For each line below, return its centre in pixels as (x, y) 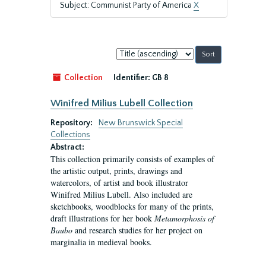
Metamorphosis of (184, 218)
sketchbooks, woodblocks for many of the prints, (132, 206)
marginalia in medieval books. (101, 242)
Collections (70, 135)
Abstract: (67, 147)
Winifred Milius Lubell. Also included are (121, 194)
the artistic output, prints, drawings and (116, 171)
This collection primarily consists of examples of (132, 159)
